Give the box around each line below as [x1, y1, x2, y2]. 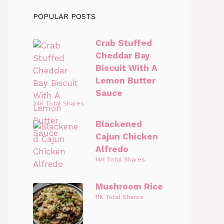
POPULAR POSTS [33, 12, 95, 21]
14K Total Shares [95, 156, 145, 163]
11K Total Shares [95, 193, 143, 200]
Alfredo [95, 144, 128, 154]
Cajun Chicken [95, 131, 158, 141]
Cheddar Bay [95, 50, 150, 60]
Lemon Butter [95, 75, 155, 85]
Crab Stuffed [95, 38, 152, 48]
